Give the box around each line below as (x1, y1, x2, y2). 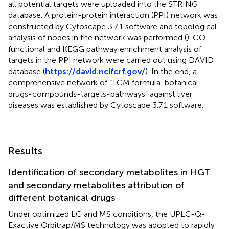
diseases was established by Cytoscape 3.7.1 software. (8, 100, 203, 110)
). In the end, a (145, 66, 197, 77)
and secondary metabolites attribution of (8, 179, 185, 191)
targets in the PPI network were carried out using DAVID (8, 55, 214, 65)
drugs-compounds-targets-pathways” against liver (8, 89, 192, 99)
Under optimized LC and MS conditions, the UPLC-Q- (8, 209, 205, 219)
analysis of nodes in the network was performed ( (8, 33, 187, 43)
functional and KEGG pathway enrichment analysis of (8, 44, 201, 54)
